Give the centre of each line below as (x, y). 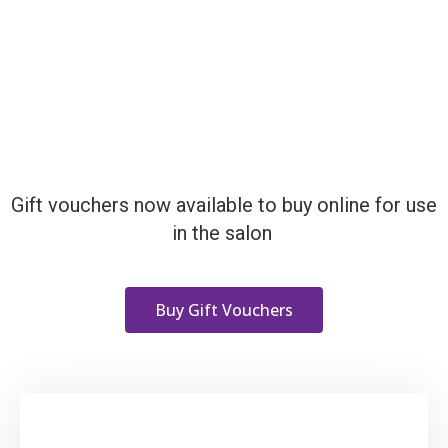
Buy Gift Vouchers (224, 309)
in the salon (224, 232)
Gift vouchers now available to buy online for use (224, 204)
